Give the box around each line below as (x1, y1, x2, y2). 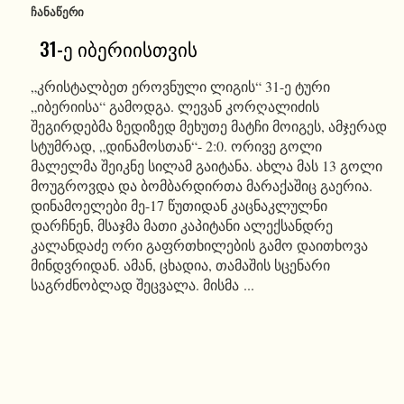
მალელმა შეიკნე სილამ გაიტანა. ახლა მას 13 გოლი (30, 156, 382, 175)
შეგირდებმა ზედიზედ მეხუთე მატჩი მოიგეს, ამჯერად (30, 116, 387, 135)
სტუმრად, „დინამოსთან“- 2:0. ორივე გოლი (30, 136, 322, 155)
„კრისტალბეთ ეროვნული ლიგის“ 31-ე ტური (30, 77, 330, 96)
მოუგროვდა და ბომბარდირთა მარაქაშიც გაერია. (30, 176, 372, 195)
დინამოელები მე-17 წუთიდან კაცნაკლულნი (30, 196, 327, 215)
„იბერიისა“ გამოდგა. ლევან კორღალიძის (30, 96, 319, 115)
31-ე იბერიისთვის (30, 34, 197, 62)
